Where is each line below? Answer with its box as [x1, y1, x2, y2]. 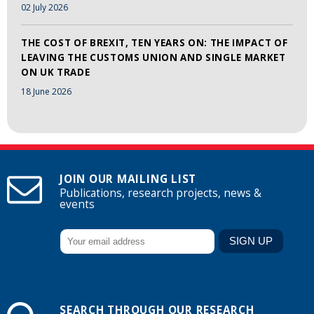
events [60, 197, 95, 212]
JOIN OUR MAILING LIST [60, 172, 197, 187]
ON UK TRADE [21, 66, 90, 79]
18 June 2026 [21, 85, 71, 97]
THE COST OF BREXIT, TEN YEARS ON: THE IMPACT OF [21, 36, 288, 50]
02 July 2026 [21, 1, 68, 14]
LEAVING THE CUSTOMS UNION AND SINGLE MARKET [21, 51, 286, 64]
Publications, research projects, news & [60, 186, 261, 201]
